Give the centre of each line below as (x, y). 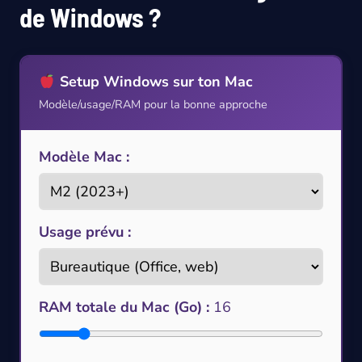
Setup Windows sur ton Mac (154, 82)
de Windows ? (90, 17)
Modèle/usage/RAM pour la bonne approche (153, 105)
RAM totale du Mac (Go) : (124, 307)
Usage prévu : (85, 232)
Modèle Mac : (84, 157)
